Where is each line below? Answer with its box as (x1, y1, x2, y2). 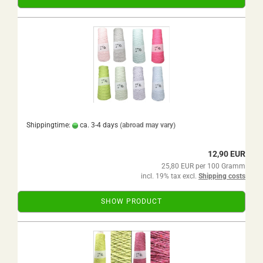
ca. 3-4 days (78, 121, 118, 129)
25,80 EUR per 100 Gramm (161, 162, 245, 170)
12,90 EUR (208, 149, 245, 159)
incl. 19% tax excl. (141, 172, 198, 180)
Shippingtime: (26, 121, 72, 129)
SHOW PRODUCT (101, 197, 162, 205)
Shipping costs (198, 172, 245, 180)
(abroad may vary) (120, 121, 176, 129)
